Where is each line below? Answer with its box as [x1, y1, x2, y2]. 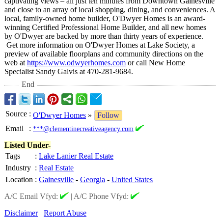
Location [5, 175, 33, 184]
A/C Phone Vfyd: [74, 192, 131, 200]
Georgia [80, 175, 105, 184]
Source [5, 110, 27, 118]
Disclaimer [4, 209, 38, 217]
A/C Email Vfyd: [4, 192, 60, 200]
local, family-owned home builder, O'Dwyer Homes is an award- [4, 14, 205, 23]
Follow [97, 111, 119, 119]
